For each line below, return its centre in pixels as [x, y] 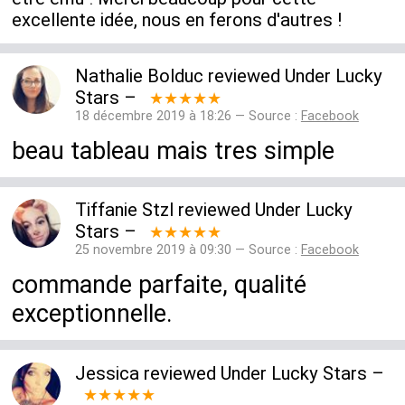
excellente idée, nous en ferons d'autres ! [177, 20]
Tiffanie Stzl [124, 210]
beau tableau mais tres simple [174, 151]
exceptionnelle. [93, 313]
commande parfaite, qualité [160, 284]
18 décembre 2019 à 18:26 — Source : [188, 117]
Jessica [107, 373]
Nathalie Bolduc [139, 76]
